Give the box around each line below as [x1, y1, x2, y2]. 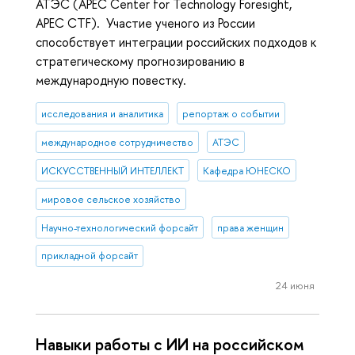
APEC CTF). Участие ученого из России [36, 14, 255, 32]
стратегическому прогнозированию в [36, 52, 245, 71]
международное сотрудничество [41, 135, 194, 149]
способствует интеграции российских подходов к [36, 33, 316, 52]
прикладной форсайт [41, 249, 139, 263]
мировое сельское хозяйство [41, 192, 181, 206]
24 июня [275, 277, 315, 292]
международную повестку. [36, 71, 186, 90]
